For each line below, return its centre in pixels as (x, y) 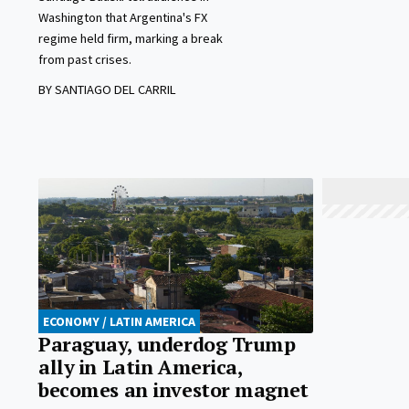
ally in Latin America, (141, 367)
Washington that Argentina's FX (123, 18)
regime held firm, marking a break (131, 39)
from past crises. (85, 60)
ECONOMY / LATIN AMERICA (119, 321)
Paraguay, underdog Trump (167, 344)
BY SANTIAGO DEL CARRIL (107, 90)
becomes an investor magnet (173, 389)
